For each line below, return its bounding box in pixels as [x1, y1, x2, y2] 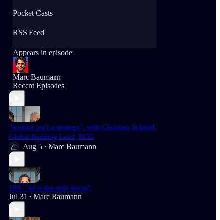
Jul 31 [9, 192, 27, 201]
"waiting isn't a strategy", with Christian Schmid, [9, 123, 157, 131]
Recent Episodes [13, 82, 64, 90]
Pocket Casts [13, 9, 53, 17]
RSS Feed [13, 28, 44, 37]
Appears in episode [13, 48, 72, 56]
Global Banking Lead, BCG [9, 133, 94, 140]
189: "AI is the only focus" [9, 184, 91, 192]
